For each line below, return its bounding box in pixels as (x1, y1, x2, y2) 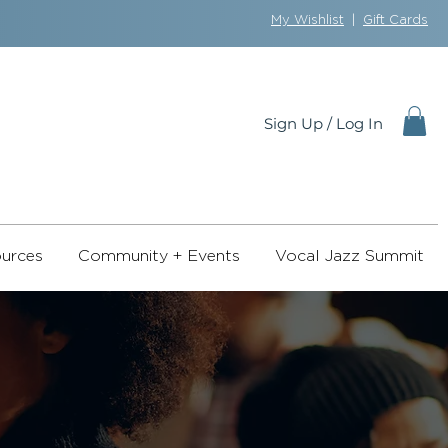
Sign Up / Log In (264, 113, 383, 133)
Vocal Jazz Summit (275, 248, 425, 264)
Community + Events (78, 248, 241, 264)
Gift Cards (362, 14, 428, 27)
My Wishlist (270, 14, 344, 27)
